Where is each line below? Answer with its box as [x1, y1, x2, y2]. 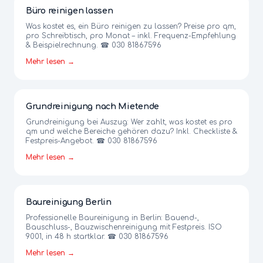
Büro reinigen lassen [26, 6, 113, 15]
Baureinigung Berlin [26, 198, 112, 207]
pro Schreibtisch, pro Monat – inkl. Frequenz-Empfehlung [26, 32, 236, 40]
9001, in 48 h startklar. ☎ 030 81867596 [26, 232, 168, 241]
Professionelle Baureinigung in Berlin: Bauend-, [26, 214, 199, 222]
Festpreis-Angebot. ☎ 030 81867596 [26, 137, 157, 145]
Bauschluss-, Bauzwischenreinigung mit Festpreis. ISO [26, 223, 222, 231]
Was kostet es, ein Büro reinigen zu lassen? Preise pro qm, [26, 22, 236, 31]
